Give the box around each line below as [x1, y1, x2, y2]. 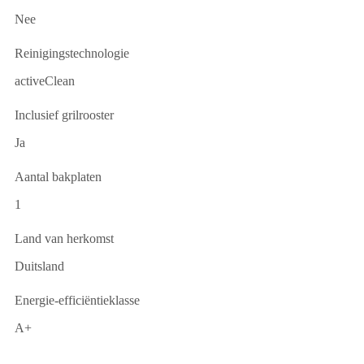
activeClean [15, 74, 75, 89]
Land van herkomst [15, 232, 114, 246]
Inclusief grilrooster [15, 108, 114, 123]
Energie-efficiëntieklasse [15, 293, 140, 308]
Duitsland [15, 259, 64, 274]
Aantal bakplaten [15, 170, 102, 184]
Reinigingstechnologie [15, 46, 129, 61]
